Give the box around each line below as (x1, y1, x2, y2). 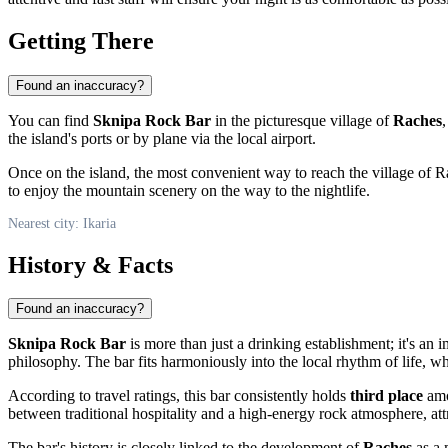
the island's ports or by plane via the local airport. (8, 129, 316, 147)
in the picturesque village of (211, 111, 393, 129)
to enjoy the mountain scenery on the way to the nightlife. (8, 181, 370, 199)
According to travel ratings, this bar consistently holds (8, 387, 350, 405)
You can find (8, 111, 93, 129)
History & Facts (8, 251, 173, 278)
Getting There (8, 27, 154, 54)
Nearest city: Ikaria (8, 215, 116, 231)
